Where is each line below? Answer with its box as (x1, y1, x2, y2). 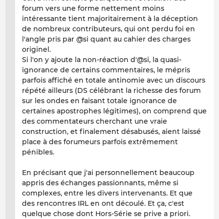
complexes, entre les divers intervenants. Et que (22, 189, 193, 198)
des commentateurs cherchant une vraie (22, 117, 167, 126)
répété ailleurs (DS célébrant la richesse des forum (22, 86, 201, 95)
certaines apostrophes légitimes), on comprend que (22, 107, 207, 116)
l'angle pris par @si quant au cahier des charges (22, 35, 191, 44)
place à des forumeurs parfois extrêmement (22, 137, 178, 147)
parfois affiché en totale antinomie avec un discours (22, 76, 205, 85)
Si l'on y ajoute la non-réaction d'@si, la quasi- (22, 55, 181, 65)
